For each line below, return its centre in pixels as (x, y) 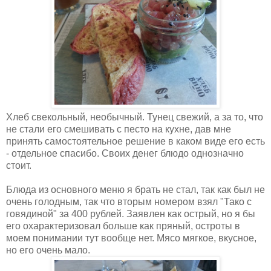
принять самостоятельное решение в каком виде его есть (135, 141)
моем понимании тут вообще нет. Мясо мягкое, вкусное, (131, 238)
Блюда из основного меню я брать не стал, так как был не (135, 189)
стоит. (19, 165)
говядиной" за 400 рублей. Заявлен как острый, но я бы (131, 214)
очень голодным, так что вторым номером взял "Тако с (129, 201)
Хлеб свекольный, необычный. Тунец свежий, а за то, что (135, 117)
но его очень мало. (48, 250)
